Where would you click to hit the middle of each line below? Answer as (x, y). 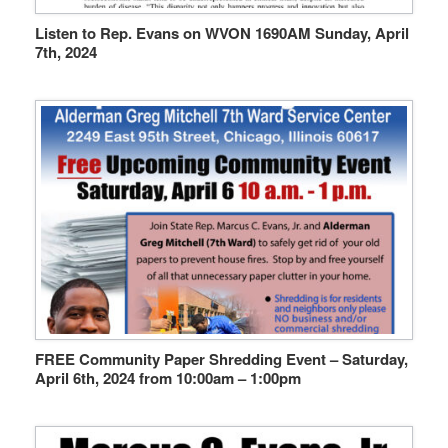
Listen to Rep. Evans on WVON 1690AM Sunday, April (222, 32)
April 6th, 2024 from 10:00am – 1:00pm (168, 377)
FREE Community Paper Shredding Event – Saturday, (221, 358)
